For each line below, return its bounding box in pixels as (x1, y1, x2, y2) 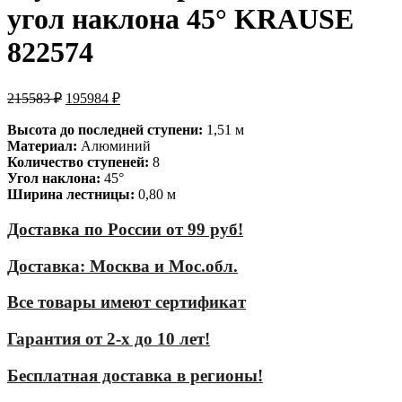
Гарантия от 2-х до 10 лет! (7, 329, 210, 349)
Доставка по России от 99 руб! (7, 220, 243, 239)
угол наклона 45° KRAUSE (7, 2, 354, 35)
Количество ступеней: (7, 154, 149, 170)
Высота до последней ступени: (7, 122, 203, 138)
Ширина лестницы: (7, 187, 135, 203)
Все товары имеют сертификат (7, 293, 246, 312)
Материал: (7, 138, 77, 154)
